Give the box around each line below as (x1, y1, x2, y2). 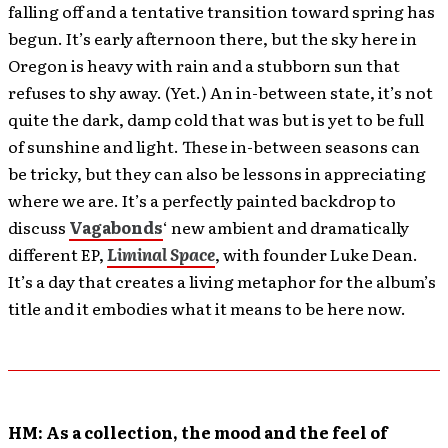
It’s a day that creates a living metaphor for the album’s (8, 269, 436, 293)
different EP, (8, 242, 107, 266)
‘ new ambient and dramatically (163, 215, 409, 239)
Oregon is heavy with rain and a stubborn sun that (8, 53, 400, 77)
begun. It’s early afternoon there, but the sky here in (8, 26, 417, 50)
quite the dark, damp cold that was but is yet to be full (8, 107, 424, 131)
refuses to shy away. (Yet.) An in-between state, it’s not (8, 80, 433, 104)
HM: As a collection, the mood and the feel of (8, 420, 388, 444)
